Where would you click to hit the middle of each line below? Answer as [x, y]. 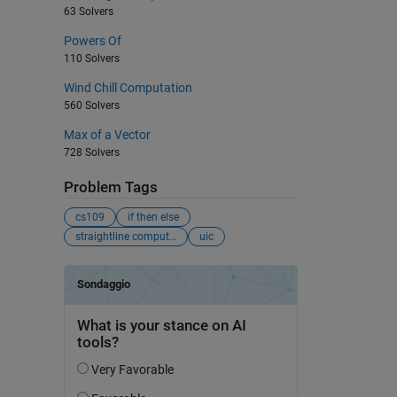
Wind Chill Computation [128, 87]
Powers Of [92, 40]
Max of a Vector [107, 134]
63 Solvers [88, 11]
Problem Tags [110, 187]
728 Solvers [91, 152]
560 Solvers [91, 105]
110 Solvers [91, 58]
